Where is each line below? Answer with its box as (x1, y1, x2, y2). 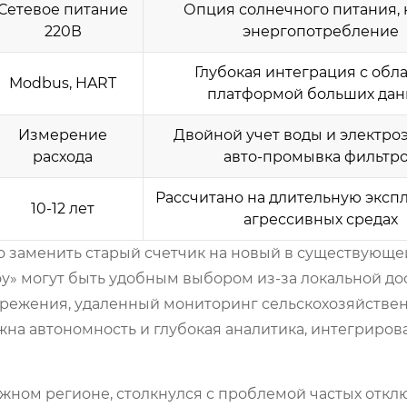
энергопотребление (242, 23, 399, 40)
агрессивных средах (243, 211, 398, 228)
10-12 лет (31, 200, 94, 217)
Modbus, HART (9, 74, 116, 92)
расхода (33, 148, 93, 165)
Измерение (18, 126, 107, 144)
